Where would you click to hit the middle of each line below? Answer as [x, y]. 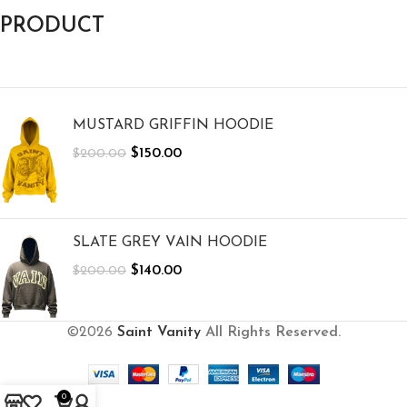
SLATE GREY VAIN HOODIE [170, 242]
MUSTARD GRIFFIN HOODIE [173, 126]
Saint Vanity [159, 333]
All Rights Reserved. [271, 333]
